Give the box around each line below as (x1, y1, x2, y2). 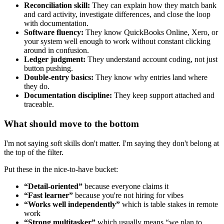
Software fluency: (24, 28, 83, 37)
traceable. (24, 100, 54, 109)
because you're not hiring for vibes (73, 190, 183, 199)
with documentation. (24, 19, 88, 28)
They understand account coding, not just (85, 55, 217, 64)
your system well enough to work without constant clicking (24, 37, 210, 46)
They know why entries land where (93, 73, 207, 82)
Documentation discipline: (24, 91, 112, 100)
